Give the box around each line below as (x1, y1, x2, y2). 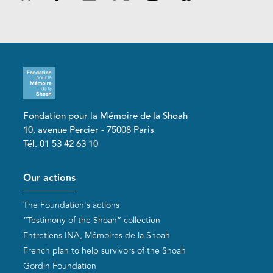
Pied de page (13, 157, 99, 179)
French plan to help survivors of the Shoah (23, 244, 186, 258)
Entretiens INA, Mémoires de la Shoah (23, 229, 171, 243)
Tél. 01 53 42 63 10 (23, 136, 99, 151)
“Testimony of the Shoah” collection (23, 214, 161, 227)
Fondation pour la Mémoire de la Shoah (23, 108, 188, 123)
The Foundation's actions (23, 199, 120, 212)
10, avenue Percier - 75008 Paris (23, 122, 155, 137)
